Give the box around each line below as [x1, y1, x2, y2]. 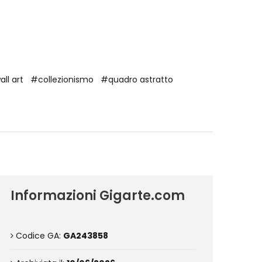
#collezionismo [30, 74, 94, 85]
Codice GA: [13, 230, 63, 242]
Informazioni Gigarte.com [11, 187, 185, 205]
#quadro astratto [101, 74, 173, 85]
